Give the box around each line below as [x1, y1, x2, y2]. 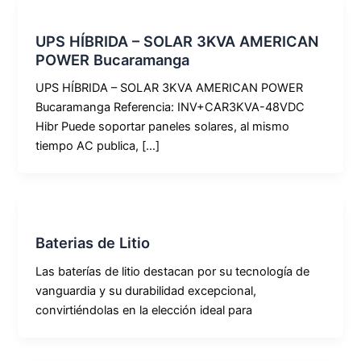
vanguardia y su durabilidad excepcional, [35, 284, 257, 299]
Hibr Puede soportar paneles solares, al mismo [35, 119, 290, 135]
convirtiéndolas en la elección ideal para [35, 303, 253, 318]
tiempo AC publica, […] [35, 139, 160, 154]
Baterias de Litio [35, 234, 151, 252]
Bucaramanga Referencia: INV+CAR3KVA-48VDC [35, 100, 305, 115]
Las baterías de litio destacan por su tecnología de [35, 264, 310, 280]
